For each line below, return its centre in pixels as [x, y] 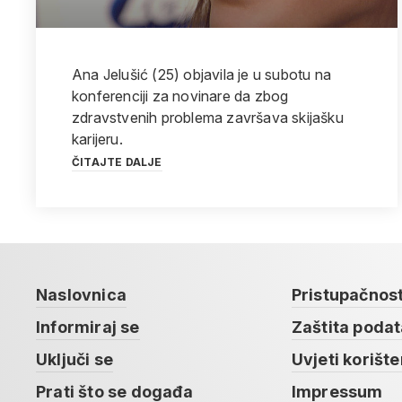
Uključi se [74, 359]
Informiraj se [88, 327]
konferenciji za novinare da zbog [180, 96]
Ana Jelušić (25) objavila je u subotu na [201, 74]
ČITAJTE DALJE [117, 162]
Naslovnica [81, 295]
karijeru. [97, 139]
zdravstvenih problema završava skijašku [208, 118]
